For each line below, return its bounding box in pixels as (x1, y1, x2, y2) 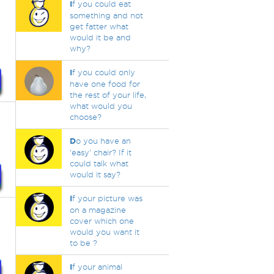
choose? (69, 113, 102, 121)
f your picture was (72, 194, 143, 202)
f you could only (72, 68, 135, 76)
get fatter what (69, 22, 128, 31)
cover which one (69, 217, 134, 225)
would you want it (69, 228, 139, 236)
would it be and (69, 33, 131, 42)
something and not (69, 11, 143, 20)
